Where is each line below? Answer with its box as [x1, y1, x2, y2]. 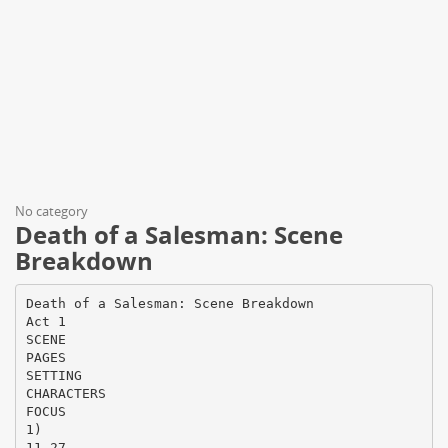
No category [15, 202, 88, 220]
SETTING [25, 367, 82, 383]
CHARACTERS [25, 385, 106, 401]
